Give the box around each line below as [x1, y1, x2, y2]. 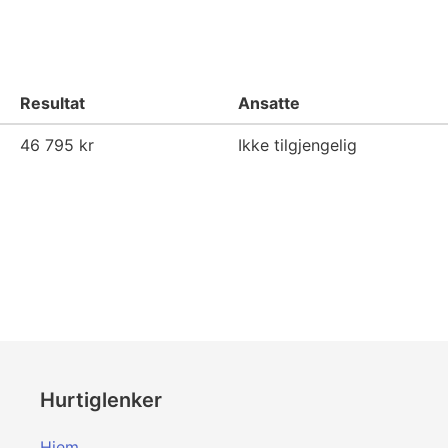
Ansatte [238, 93, 300, 113]
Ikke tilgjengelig [238, 135, 357, 155]
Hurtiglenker [39, 388, 162, 412]
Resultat [20, 93, 85, 113]
